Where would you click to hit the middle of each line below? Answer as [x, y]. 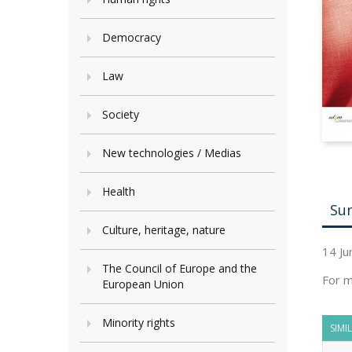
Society [121, 114]
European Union [143, 284]
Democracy [132, 37]
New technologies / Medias [172, 153]
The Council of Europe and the [180, 268]
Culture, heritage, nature [164, 230]
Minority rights [139, 323]
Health [119, 191]
